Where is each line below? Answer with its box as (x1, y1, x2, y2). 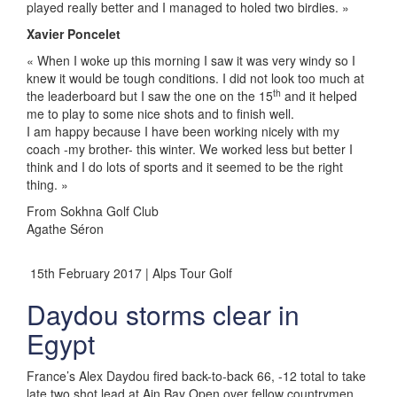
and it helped (281, 87, 357, 105)
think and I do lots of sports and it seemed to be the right (27, 158, 343, 175)
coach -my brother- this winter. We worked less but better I (27, 140, 353, 158)
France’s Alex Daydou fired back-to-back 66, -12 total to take (27, 367, 366, 385)
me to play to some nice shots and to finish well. (27, 105, 294, 122)
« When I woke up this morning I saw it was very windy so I (27, 51, 355, 69)
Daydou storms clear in (27, 295, 300, 333)
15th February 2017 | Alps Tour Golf (27, 264, 232, 282)
